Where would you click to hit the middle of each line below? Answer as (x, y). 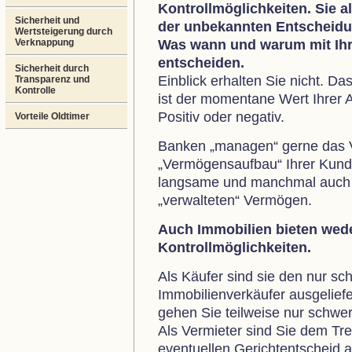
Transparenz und (52, 79)
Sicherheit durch (52, 68)
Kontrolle (35, 90)
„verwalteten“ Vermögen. (235, 200)
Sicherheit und (47, 20)
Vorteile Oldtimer (52, 116)
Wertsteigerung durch (64, 31)
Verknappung (44, 42)
